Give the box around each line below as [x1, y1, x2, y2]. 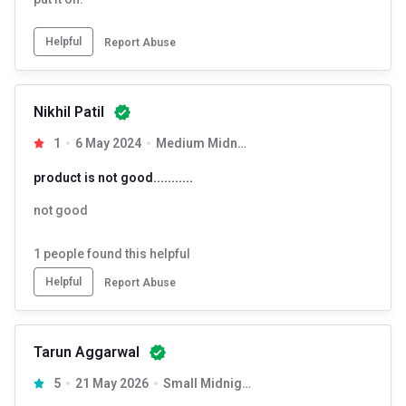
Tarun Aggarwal [34, 343, 140, 361]
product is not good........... [34, 169, 193, 185]
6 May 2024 [74, 135, 141, 150]
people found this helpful [41, 246, 190, 261]
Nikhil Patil [34, 102, 104, 121]
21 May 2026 [74, 375, 149, 391]
